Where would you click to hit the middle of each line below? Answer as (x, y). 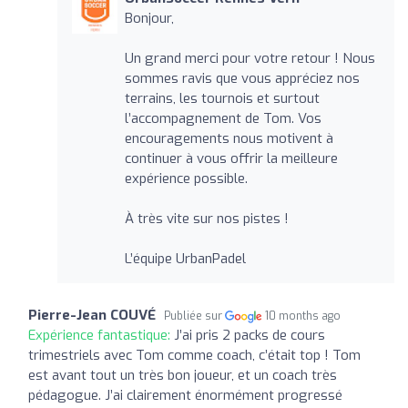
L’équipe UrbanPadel (185, 258)
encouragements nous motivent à (229, 138)
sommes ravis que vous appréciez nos (242, 78)
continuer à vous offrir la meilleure (231, 158)
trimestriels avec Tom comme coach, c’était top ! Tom (194, 355)
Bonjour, (149, 18)
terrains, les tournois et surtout (222, 98)
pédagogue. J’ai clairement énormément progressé (185, 395)
